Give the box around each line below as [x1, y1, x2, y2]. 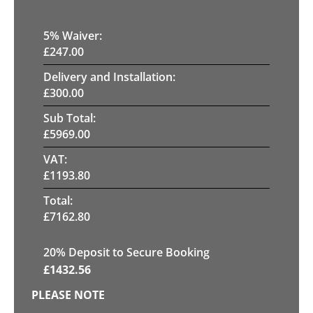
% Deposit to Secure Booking [56, 244, 210, 260]
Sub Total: [43, 110, 96, 126]
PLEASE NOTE [31, 286, 105, 303]
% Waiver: [50, 27, 102, 43]
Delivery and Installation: [43, 68, 175, 85]
